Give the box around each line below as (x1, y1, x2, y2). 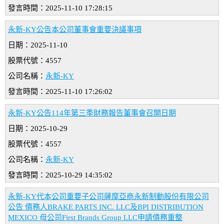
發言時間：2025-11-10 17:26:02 (8, 87, 112, 96)
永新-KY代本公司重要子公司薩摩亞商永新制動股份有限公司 (8, 192, 209, 201)
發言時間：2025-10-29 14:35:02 (8, 171, 112, 179)
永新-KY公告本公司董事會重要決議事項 (8, 25, 141, 34)
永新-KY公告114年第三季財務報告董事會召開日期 (8, 109, 176, 117)
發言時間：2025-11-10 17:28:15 (8, 4, 112, 12)
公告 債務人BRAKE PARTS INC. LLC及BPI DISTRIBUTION (8, 203, 203, 211)
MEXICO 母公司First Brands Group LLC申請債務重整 (8, 213, 182, 222)
